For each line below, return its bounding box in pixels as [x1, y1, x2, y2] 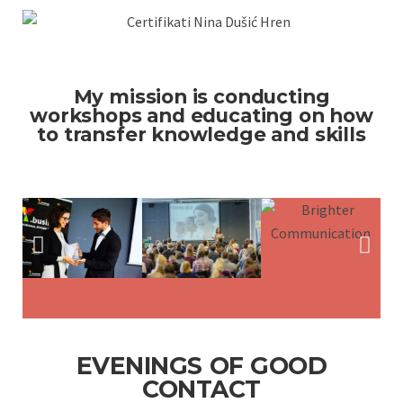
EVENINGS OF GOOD [76, 351, 327, 381]
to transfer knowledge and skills [37, 122, 366, 147]
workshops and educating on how [30, 103, 373, 128]
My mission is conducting [73, 85, 330, 109]
